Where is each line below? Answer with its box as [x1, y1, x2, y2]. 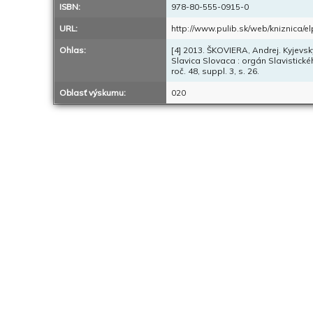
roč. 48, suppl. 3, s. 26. [171, 66, 259, 76]
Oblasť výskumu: [59, 87, 126, 98]
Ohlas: [59, 45, 86, 55]
